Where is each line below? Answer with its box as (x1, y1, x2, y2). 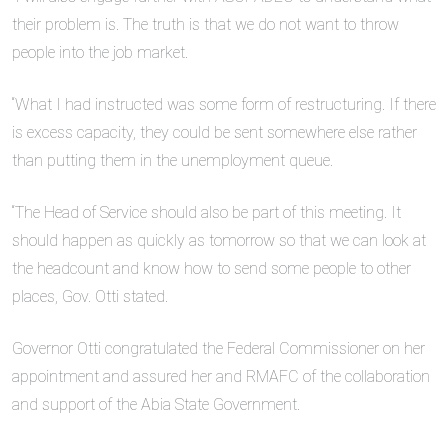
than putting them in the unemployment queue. (12, 150, 333, 170)
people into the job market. (12, 42, 188, 62)
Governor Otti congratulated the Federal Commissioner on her (12, 338, 425, 358)
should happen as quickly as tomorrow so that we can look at (12, 230, 426, 250)
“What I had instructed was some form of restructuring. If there (12, 94, 436, 114)
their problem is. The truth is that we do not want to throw (12, 14, 399, 34)
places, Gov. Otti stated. (12, 286, 168, 306)
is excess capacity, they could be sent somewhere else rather (12, 122, 417, 142)
